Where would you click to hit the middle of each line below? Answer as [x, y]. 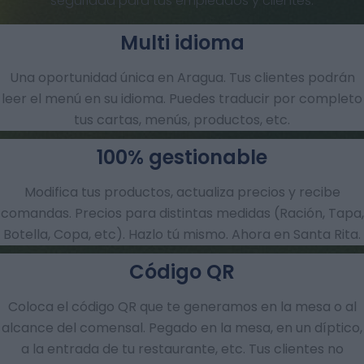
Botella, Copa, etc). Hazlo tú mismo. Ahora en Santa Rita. [182, 234]
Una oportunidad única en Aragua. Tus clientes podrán [182, 78]
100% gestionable [182, 157]
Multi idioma [182, 43]
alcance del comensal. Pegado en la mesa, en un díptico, [182, 328]
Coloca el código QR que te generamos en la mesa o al [182, 307]
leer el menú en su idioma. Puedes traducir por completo [182, 99]
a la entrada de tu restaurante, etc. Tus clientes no [182, 349]
